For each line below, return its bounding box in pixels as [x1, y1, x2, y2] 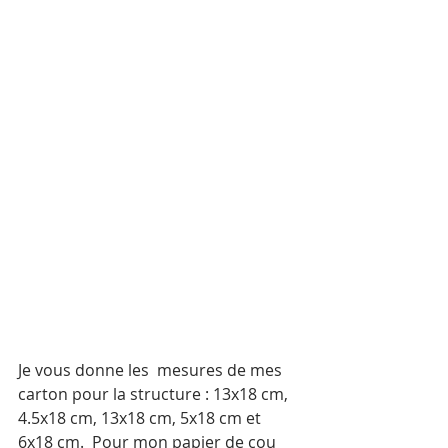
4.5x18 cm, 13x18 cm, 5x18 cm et [18, 407, 265, 429]
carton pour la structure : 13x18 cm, [18, 383, 292, 405]
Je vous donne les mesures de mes [18, 359, 286, 381]
